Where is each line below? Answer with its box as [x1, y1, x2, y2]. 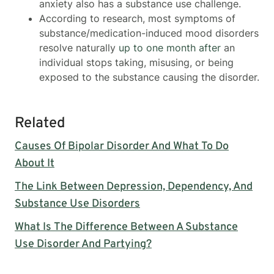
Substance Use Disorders [15, 196, 140, 211]
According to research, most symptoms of [39, 12, 235, 24]
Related [15, 114, 65, 133]
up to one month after [119, 41, 221, 54]
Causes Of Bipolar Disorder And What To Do [15, 139, 229, 154]
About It [15, 156, 54, 171]
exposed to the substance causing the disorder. [39, 70, 259, 83]
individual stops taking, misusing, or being [39, 56, 234, 68]
